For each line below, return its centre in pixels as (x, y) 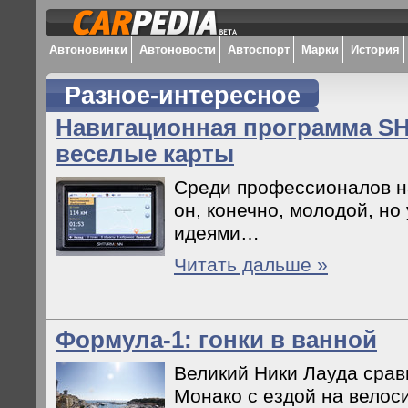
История (375, 50)
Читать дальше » (251, 265)
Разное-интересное (183, 96)
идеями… (217, 233)
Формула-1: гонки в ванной (216, 340)
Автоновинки (88, 50)
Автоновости (178, 50)
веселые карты (145, 154)
